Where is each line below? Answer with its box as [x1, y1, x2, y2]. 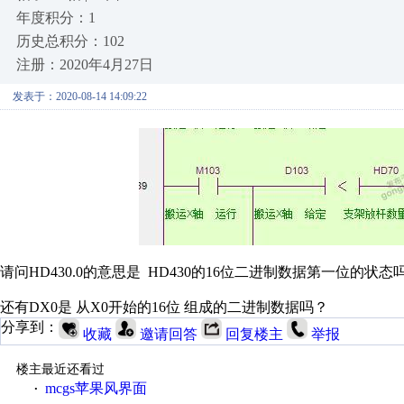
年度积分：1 [16, 10, 96, 25]
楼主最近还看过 [15, 363, 105, 376]
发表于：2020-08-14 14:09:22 [13, 90, 147, 103]
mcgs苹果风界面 [44, 381, 147, 396]
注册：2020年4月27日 [16, 57, 153, 72]
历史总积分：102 [16, 33, 124, 49]
